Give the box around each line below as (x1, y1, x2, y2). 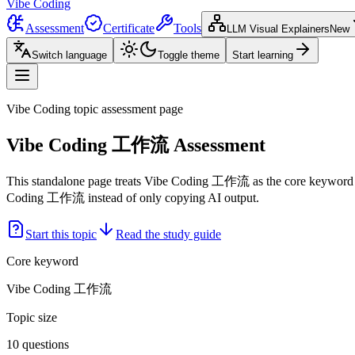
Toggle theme (158, 49, 219, 61)
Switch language (32, 49, 107, 61)
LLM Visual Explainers (227, 23, 330, 35)
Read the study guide (116, 227, 221, 241)
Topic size (6, 310, 57, 324)
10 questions (6, 337, 69, 351)
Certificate (103, 21, 155, 35)
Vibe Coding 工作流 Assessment (6, 134, 265, 155)
